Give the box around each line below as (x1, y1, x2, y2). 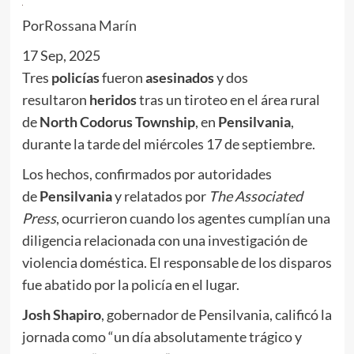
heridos (88, 90, 137, 108)
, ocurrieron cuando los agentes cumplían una (55, 209, 330, 227)
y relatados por (111, 186, 209, 205)
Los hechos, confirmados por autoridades (21, 164, 272, 183)
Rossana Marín (43, 16, 137, 34)
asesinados (145, 68, 214, 86)
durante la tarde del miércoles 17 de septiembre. (21, 134, 315, 153)
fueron (99, 68, 145, 86)
